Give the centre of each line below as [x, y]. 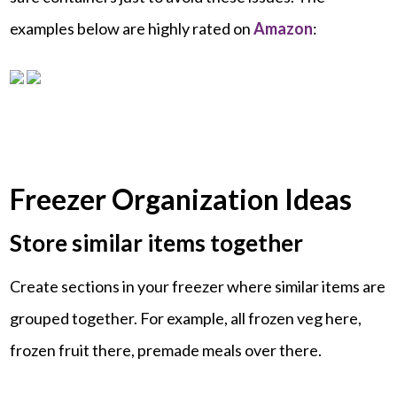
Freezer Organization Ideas [181, 198]
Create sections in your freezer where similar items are [198, 286]
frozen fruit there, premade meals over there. [166, 350]
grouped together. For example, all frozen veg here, [186, 318]
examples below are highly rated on [132, 28]
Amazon [284, 28]
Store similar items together [157, 242]
